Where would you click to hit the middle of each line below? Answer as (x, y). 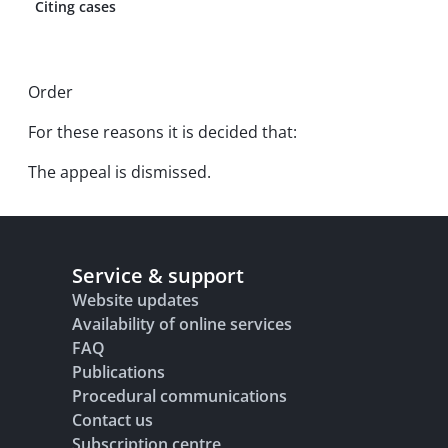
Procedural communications (179, 396)
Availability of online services (182, 324)
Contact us (112, 420)
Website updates (135, 300)
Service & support (158, 275)
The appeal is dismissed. (119, 172)
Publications (118, 372)
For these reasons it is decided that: (162, 132)
